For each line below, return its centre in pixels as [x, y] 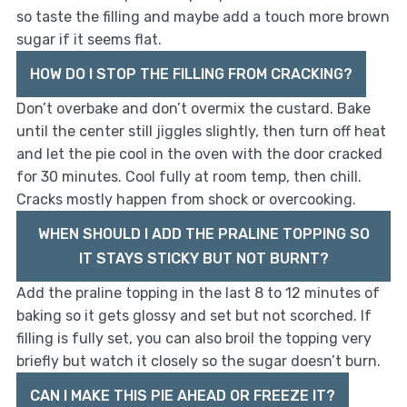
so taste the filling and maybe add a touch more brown [203, 17]
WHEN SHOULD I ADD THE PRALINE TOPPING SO [203, 234]
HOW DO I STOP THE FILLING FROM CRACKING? [191, 74]
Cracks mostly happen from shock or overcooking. [186, 200]
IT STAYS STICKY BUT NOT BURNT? [203, 259]
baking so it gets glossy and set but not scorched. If [194, 316]
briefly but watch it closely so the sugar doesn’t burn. [198, 362]
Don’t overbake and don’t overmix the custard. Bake [193, 109]
